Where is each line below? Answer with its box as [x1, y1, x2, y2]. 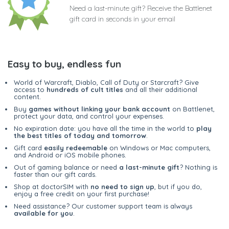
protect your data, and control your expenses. [14, 112, 164, 121]
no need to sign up [90, 182, 154, 191]
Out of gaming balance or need [14, 163, 119, 172]
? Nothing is [179, 163, 217, 172]
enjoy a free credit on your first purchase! [14, 190, 149, 198]
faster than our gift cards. [14, 170, 97, 179]
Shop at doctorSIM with [14, 182, 90, 191]
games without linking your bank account [29, 105, 170, 113]
